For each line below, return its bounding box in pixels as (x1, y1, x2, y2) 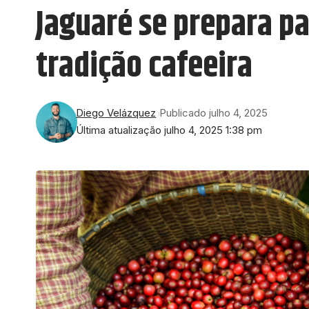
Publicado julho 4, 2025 (159, 107, 268, 120)
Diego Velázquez (76, 107, 157, 120)
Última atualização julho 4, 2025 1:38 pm (76, 124, 263, 137)
